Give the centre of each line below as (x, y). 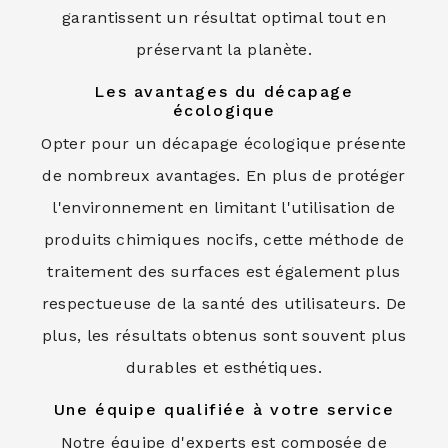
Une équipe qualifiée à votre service (224, 409)
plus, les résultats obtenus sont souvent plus (224, 335)
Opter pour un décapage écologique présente (224, 143)
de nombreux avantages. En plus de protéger (224, 175)
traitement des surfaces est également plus (224, 271)
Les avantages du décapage (224, 91)
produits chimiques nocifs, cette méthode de (224, 239)
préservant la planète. (224, 49)
